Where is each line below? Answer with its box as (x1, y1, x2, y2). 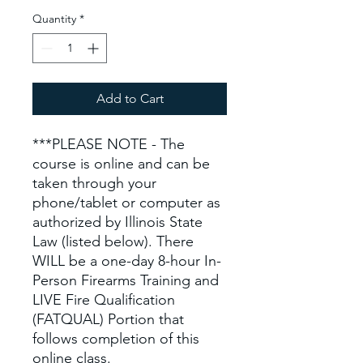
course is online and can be (32, 154, 210, 173)
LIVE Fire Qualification (32, 290, 175, 309)
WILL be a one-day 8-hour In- (32, 251, 221, 270)
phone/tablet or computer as (32, 193, 220, 211)
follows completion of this (32, 329, 199, 348)
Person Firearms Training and (32, 271, 219, 289)
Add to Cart (96, 90, 164, 106)
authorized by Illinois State (32, 212, 203, 231)
